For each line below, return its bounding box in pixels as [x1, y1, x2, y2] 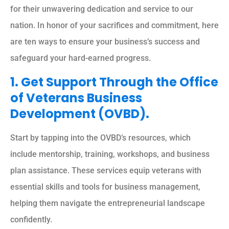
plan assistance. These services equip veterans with [10, 165, 201, 175]
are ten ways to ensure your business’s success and [10, 37, 200, 47]
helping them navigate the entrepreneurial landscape [10, 198, 205, 208]
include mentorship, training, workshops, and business [10, 149, 210, 159]
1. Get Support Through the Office [10, 73, 218, 90]
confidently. [10, 214, 52, 224]
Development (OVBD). [10, 105, 149, 122]
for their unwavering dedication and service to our [10, 4, 193, 14]
